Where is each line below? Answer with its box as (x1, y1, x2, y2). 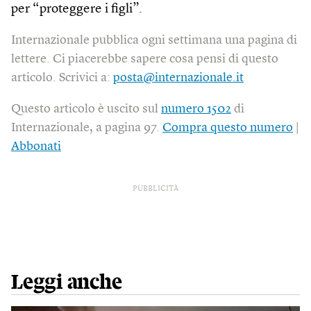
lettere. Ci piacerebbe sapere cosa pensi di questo (11, 52, 278, 65)
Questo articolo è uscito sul (11, 102, 161, 115)
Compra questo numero (162, 121, 293, 134)
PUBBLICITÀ (133, 185, 178, 193)
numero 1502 (161, 102, 231, 115)
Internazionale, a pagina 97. (11, 121, 162, 134)
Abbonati (11, 140, 61, 153)
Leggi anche (11, 271, 122, 293)
